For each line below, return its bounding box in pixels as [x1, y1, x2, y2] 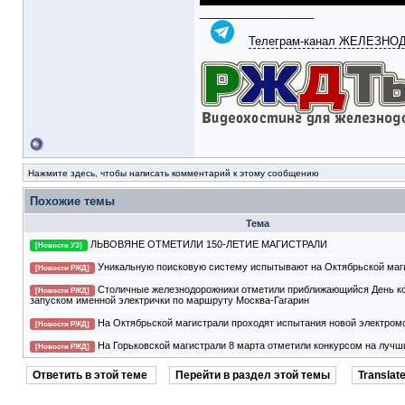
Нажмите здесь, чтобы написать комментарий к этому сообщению [28, 168, 319, 178]
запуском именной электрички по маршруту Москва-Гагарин [30, 295, 309, 306]
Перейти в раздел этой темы [175, 369, 330, 381]
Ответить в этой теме [33, 369, 150, 381]
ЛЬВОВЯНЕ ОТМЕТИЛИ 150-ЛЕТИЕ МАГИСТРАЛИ [90, 239, 327, 250]
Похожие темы [30, 194, 115, 208]
